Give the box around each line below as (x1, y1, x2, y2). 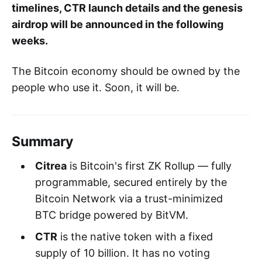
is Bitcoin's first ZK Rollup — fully (66, 159, 232, 172)
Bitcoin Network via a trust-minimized (35, 192, 223, 205)
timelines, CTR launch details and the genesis (12, 1, 243, 14)
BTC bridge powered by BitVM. (35, 208, 188, 221)
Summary (12, 133, 73, 150)
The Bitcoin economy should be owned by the (12, 64, 240, 77)
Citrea (35, 159, 67, 172)
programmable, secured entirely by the (35, 175, 227, 188)
